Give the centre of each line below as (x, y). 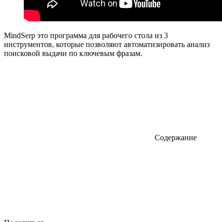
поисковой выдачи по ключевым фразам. (73, 53)
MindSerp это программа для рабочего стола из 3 (86, 35)
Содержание (175, 137)
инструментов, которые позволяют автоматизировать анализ (107, 44)
